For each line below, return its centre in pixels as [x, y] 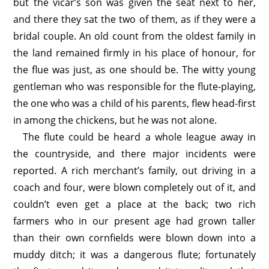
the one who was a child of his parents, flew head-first [134, 103]
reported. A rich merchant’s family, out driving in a [134, 171]
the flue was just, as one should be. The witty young [134, 70]
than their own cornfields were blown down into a [134, 238]
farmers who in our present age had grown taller [134, 221]
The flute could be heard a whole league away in [139, 137]
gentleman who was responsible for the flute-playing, [134, 86]
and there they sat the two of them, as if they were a [134, 19]
